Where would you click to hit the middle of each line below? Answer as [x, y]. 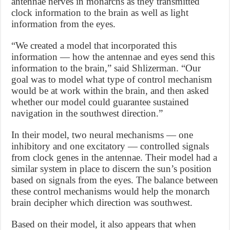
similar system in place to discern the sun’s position [112, 169]
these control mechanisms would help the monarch [111, 191]
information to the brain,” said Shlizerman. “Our [106, 68]
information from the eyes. [64, 24]
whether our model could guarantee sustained [100, 102]
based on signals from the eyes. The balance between [115, 180]
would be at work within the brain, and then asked [110, 91]
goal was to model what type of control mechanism [112, 80]
